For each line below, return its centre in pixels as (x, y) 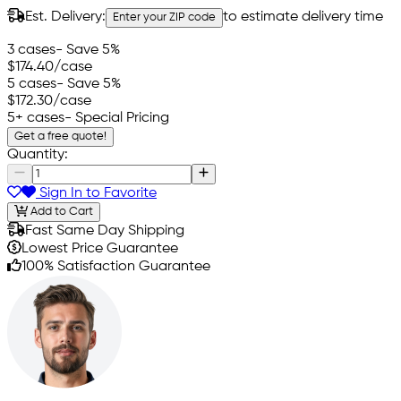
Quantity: (38, 154)
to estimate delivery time (303, 17)
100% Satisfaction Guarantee (116, 267)
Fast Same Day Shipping (105, 231)
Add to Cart (60, 212)
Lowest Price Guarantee (100, 249)
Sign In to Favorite (96, 193)
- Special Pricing (117, 118)
